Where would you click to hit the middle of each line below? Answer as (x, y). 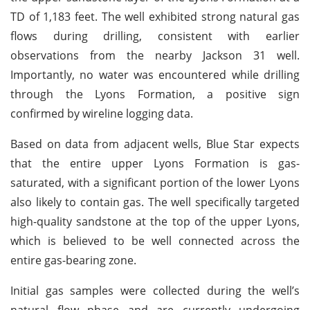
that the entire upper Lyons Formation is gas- (155, 163)
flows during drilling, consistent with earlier (155, 36)
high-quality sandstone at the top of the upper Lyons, (155, 221)
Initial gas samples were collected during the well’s (155, 290)
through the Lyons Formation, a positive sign (155, 94)
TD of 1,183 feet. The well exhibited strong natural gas (155, 16)
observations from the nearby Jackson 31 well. (155, 55)
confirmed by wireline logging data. (102, 113)
